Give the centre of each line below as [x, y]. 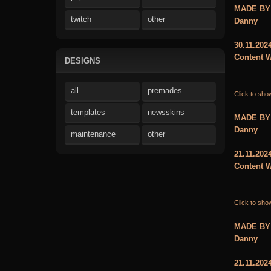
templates [88, 112]
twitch [81, 19]
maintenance [93, 134]
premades [165, 90]
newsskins [166, 112]
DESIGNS [83, 60]
